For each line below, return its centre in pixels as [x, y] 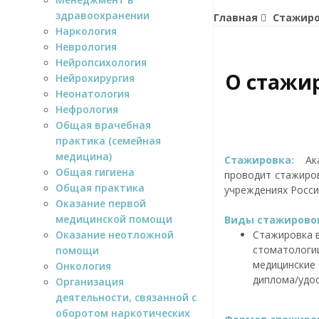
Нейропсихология [101, 62]
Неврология [86, 46]
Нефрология [87, 109]
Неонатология [93, 93]
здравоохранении [103, 15]
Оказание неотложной [115, 234]
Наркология [86, 31]
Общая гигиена [95, 172]
